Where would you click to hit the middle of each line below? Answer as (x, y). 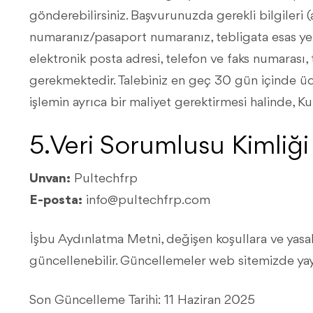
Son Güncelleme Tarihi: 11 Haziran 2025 (142, 300)
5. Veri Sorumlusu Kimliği (169, 147)
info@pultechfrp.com (148, 201)
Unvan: (50, 179)
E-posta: (56, 201)
